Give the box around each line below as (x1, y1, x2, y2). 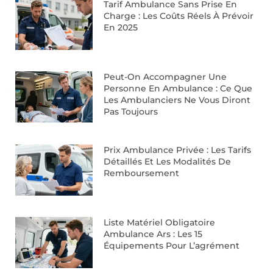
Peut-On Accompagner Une (104, 71, 227, 83)
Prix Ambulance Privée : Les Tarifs (104, 144, 252, 156)
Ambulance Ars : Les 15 (104, 229, 203, 240)
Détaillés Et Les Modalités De (104, 156, 232, 168)
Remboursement (104, 168, 180, 179)
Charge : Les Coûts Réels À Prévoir (104, 10, 254, 21)
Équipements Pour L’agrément (104, 240, 240, 252)
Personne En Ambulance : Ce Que (104, 83, 253, 94)
